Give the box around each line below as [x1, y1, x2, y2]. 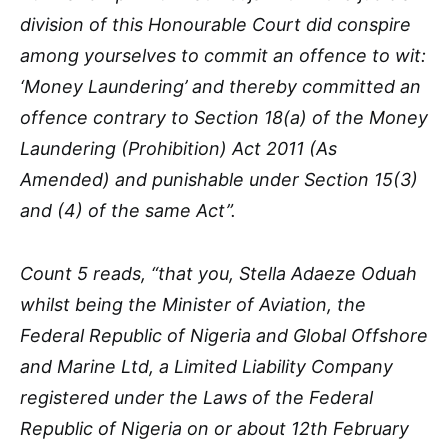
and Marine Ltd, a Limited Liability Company [20, 355, 393, 377]
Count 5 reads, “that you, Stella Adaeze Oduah [20, 262, 417, 284]
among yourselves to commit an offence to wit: [20, 44, 426, 66]
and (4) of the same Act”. [20, 199, 236, 221]
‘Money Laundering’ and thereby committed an [20, 75, 421, 97]
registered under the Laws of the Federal [20, 386, 373, 408]
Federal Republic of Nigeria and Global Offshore [20, 324, 428, 346]
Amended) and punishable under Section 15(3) [20, 168, 418, 190]
